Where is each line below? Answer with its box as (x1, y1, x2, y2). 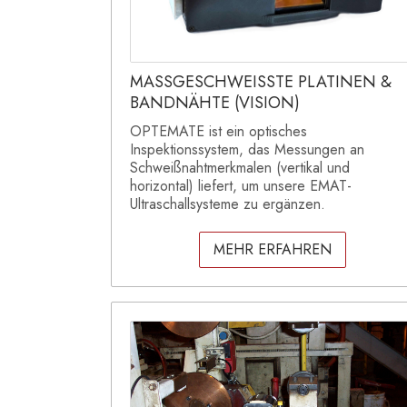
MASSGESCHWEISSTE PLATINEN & (130, 70, 392, 94)
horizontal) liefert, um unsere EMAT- (130, 175, 352, 197)
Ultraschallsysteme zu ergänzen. (130, 194, 325, 215)
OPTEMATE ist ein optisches (130, 121, 307, 143)
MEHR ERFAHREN (213, 239, 332, 261)
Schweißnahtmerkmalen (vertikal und (130, 157, 350, 179)
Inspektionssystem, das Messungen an (130, 139, 364, 161)
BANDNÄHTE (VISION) (130, 91, 300, 115)
